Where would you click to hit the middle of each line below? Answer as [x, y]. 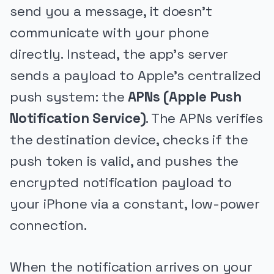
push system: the [69, 97]
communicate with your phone [109, 32]
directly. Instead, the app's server [119, 54]
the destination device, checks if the [129, 139]
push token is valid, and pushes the [124, 161]
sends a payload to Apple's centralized [135, 75]
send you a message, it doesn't [111, 11]
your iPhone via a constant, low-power [135, 204]
